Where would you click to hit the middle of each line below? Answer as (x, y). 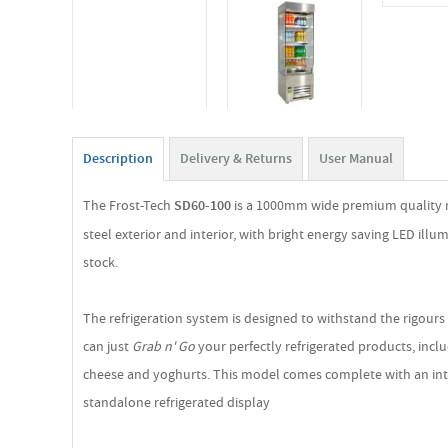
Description (118, 158)
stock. (100, 262)
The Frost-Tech (128, 205)
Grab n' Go (163, 346)
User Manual (356, 158)
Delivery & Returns (236, 158)
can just (107, 346)
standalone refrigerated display (176, 402)
